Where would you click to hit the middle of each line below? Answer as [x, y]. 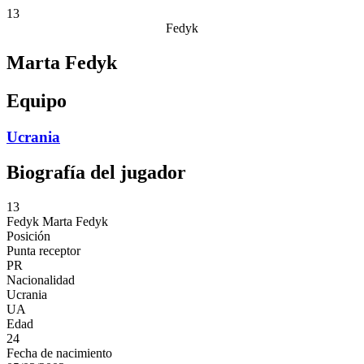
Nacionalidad [41, 280]
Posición [28, 236]
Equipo [37, 100]
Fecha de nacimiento [59, 353]
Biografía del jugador [96, 173]
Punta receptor [43, 251]
